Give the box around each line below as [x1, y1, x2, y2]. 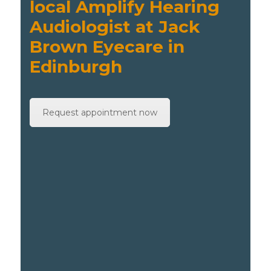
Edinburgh [30, 56, 123, 77]
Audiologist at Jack [30, 16, 200, 37]
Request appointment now [42, 107, 158, 118]
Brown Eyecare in [30, 36, 185, 57]
